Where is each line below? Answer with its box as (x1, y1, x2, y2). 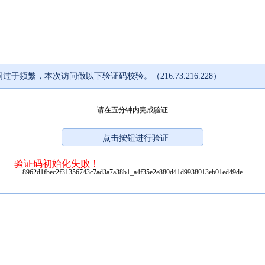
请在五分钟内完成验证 (97, 105, 168, 114)
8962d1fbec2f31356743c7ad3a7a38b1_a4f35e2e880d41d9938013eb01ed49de (22, 167, 243, 176)
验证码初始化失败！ (14, 158, 99, 169)
